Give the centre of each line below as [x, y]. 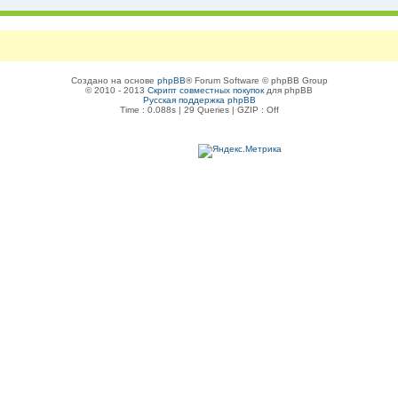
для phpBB [288, 90]
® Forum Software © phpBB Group [256, 80]
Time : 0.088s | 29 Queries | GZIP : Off [199, 110]
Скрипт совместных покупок [206, 90]
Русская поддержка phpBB [199, 100]
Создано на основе [114, 80]
